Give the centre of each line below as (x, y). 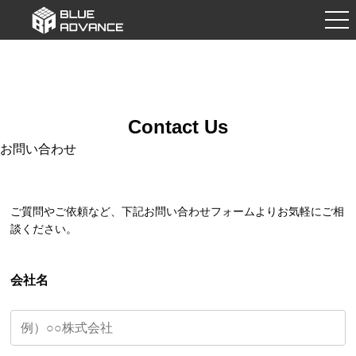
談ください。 (44, 228)
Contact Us (178, 127)
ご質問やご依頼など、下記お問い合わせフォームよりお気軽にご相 (178, 211)
